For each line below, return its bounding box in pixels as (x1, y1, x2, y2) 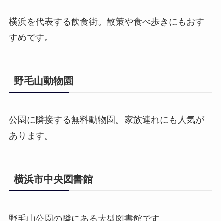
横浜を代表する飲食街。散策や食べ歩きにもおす (8, 16, 204, 27)
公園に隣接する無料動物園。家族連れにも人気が (8, 115, 204, 125)
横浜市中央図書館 (13, 174, 93, 185)
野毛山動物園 (13, 75, 73, 86)
